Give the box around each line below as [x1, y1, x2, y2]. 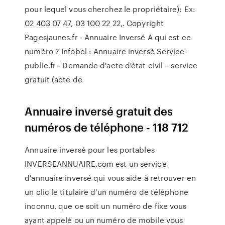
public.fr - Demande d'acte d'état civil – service [25, 60, 198, 71]
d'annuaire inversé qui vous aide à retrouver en [25, 172, 196, 183]
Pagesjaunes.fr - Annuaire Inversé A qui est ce [25, 32, 191, 43]
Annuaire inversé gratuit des [25, 103, 173, 119]
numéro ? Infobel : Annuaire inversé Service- [25, 46, 187, 57]
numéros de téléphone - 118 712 [25, 119, 189, 135]
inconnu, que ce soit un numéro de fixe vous [25, 200, 187, 211]
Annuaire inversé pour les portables [25, 144, 155, 155]
